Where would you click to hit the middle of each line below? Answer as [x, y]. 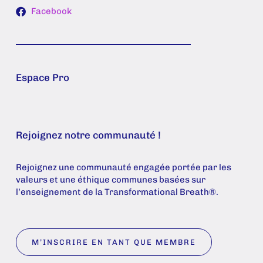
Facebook [52, 11]
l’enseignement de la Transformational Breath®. [117, 192]
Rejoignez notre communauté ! [88, 135]
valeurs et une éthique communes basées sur [110, 179]
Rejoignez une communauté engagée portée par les [123, 167]
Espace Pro [42, 77]
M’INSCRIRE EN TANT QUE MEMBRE [114, 242]
